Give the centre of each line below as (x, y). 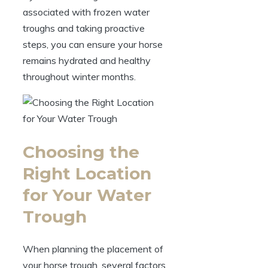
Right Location (87, 173)
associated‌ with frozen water (86, 12)
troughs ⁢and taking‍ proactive (84, 28)
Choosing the (81, 152)
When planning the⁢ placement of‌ (93, 249)
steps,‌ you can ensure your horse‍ (93, 45)
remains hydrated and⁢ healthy (87, 61)
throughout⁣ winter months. (79, 77)
